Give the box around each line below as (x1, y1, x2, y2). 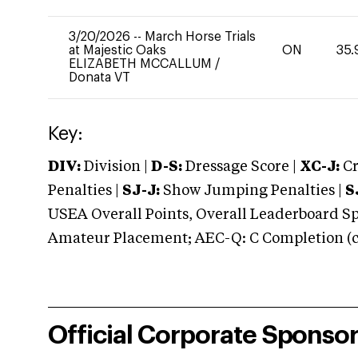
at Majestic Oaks (69, 44, 166, 57)
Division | (81, 160, 151, 174)
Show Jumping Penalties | (160, 184, 345, 198)
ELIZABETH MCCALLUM (69, 58, 215, 70)
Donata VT (69, 71, 130, 84)
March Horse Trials (145, 30, 256, 43)
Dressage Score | (182, 160, 296, 174)
